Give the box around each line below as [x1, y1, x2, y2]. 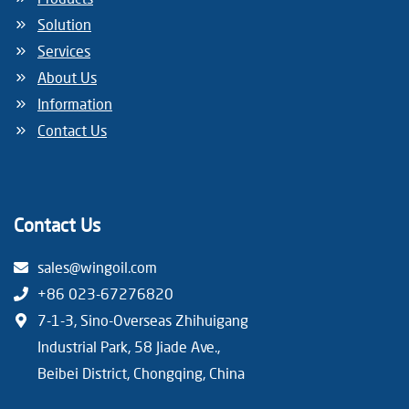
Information [37, 94, 112, 112]
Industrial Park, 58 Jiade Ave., [37, 337, 220, 355]
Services [37, 41, 90, 59]
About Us [37, 68, 97, 86]
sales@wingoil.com [37, 257, 157, 276]
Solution [37, 15, 91, 33]
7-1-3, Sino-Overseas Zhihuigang [37, 310, 248, 329]
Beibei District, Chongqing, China [37, 363, 245, 382]
